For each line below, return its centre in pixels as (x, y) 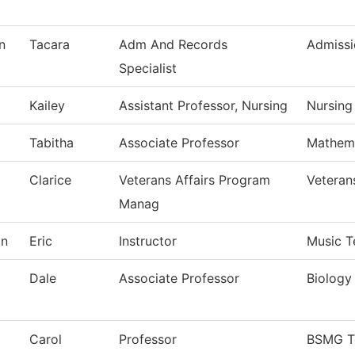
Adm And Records (173, 45)
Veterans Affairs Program (195, 180)
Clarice (50, 180)
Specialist (148, 69)
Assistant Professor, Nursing (203, 106)
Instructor (148, 241)
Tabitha (52, 143)
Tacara (50, 45)
